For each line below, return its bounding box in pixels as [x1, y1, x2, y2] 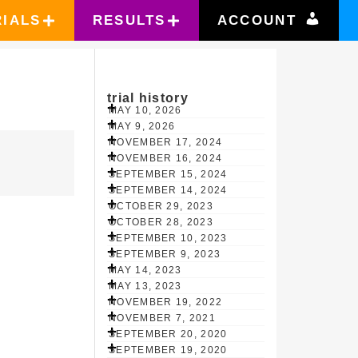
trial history [107, 91, 189, 105]
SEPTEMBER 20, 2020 [109, 328, 228, 340]
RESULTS [92, 13, 166, 28]
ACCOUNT [217, 13, 296, 28]
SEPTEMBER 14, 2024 [109, 185, 228, 197]
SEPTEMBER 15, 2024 [109, 169, 228, 181]
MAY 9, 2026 [109, 121, 176, 133]
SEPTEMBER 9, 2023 [109, 249, 221, 261]
